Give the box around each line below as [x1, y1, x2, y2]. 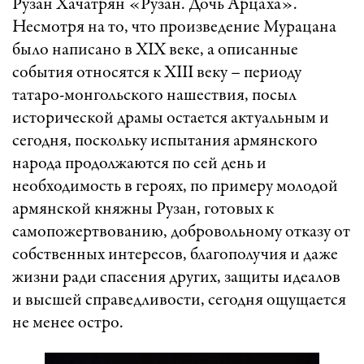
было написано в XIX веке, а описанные [12, 41, 298, 59]
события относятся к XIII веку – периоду [12, 63, 301, 82]
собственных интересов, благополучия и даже [12, 245, 338, 264]
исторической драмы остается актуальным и [12, 109, 329, 128]
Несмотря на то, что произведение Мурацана [12, 18, 336, 37]
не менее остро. [12, 314, 123, 332]
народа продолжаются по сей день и [12, 154, 266, 173]
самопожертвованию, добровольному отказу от [12, 223, 350, 241]
